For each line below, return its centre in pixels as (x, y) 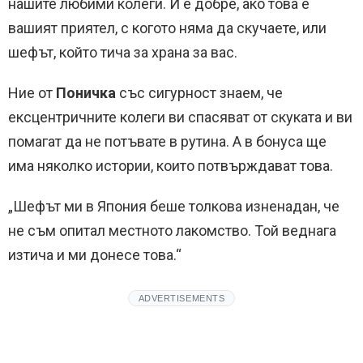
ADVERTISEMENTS (181, 298)
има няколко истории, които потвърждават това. (171, 166)
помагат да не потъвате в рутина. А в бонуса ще (167, 141)
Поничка (88, 93)
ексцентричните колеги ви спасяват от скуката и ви (180, 117)
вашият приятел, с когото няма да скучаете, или (167, 28)
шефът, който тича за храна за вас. (123, 52)
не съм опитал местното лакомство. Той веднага (172, 231)
